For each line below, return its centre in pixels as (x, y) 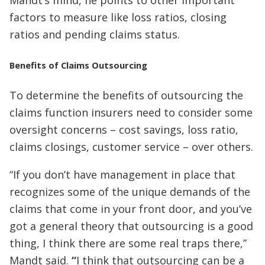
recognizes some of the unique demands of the (130, 191)
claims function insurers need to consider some (131, 112)
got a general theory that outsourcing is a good (131, 226)
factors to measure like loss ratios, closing (118, 17)
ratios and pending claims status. (95, 34)
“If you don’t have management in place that (122, 174)
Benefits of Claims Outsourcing (78, 65)
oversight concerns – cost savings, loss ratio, (124, 129)
